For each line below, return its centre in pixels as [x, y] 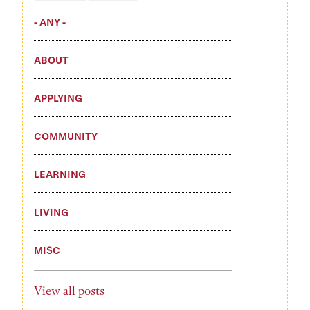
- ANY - [50, 22]
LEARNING [60, 174]
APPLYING [58, 98]
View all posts [69, 291]
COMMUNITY [66, 136]
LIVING [51, 212]
